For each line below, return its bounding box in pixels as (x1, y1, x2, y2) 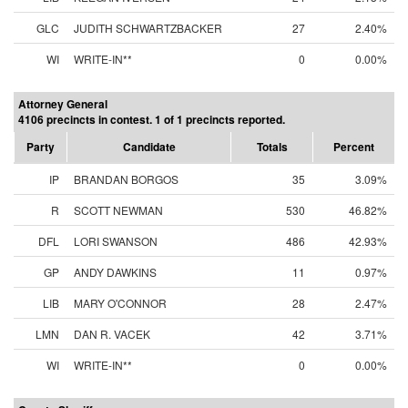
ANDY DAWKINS (74, 264, 157, 280)
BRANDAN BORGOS (74, 171, 178, 187)
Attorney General (18, 96, 107, 112)
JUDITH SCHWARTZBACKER (74, 20, 222, 36)
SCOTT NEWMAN (74, 202, 163, 218)
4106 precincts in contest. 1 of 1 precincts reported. (18, 111, 285, 127)
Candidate (122, 138, 176, 155)
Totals (256, 138, 288, 155)
